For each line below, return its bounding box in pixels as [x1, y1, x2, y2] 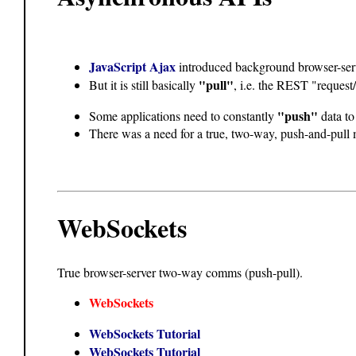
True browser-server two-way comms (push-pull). [57, 263, 303, 281]
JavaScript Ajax [89, 56, 176, 75]
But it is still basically [89, 75, 199, 93]
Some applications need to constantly [89, 106, 277, 124]
